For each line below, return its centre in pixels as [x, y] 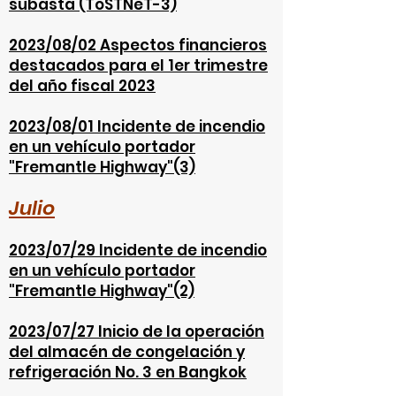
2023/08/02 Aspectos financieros [138, 45]
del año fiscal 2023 [82, 86]
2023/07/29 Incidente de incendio [138, 250]
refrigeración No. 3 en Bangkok [128, 372]
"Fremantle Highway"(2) [102, 291]
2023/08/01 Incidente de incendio [137, 126]
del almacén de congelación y [127, 352]
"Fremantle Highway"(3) [102, 167]
